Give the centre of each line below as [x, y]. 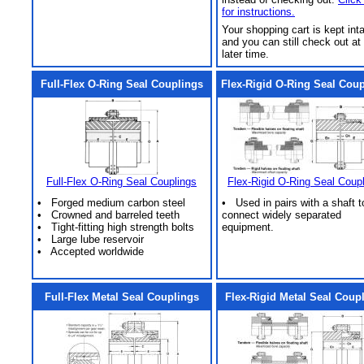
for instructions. [258, 12]
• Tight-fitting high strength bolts [116, 227]
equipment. [248, 227]
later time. [245, 54]
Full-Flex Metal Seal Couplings [121, 297]
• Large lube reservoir [91, 239]
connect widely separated [282, 215]
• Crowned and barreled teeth [108, 215]
